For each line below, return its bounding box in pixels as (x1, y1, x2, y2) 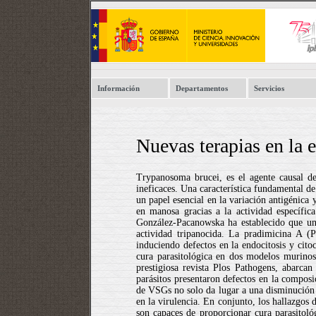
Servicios (254, 84, 284, 92)
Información (97, 84, 140, 92)
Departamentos (176, 84, 228, 92)
